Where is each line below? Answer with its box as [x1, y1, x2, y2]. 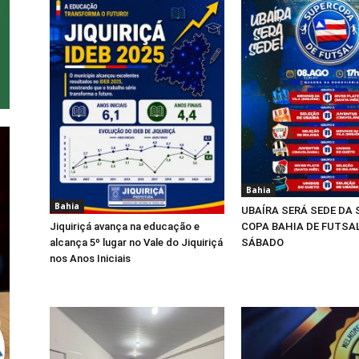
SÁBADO [241, 236, 284, 249]
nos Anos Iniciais [50, 252, 131, 265]
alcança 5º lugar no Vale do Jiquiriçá [50, 236, 223, 249]
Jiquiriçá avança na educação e [50, 220, 200, 233]
